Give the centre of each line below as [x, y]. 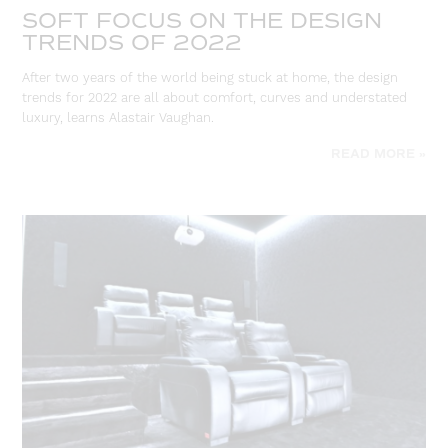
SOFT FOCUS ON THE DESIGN [202, 20]
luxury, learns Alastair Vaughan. [118, 118]
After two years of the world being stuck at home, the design [210, 78]
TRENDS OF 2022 [132, 42]
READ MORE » [378, 155]
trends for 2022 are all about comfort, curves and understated [215, 98]
